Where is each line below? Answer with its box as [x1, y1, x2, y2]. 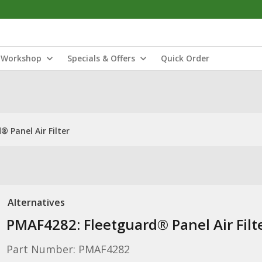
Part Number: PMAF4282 [6, 242, 130, 256]
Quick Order [161, 53, 209, 64]
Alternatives [7, 196, 65, 209]
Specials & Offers [67, 53, 135, 64]
